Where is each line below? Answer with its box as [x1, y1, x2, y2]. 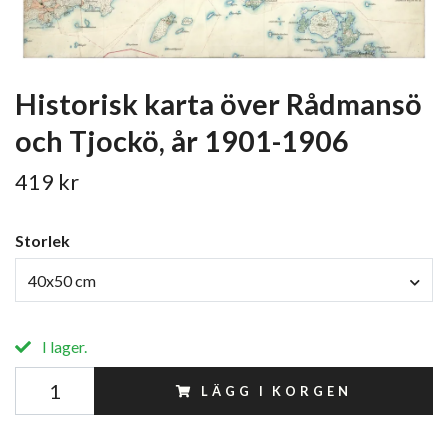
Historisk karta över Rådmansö [15, 87, 422, 122]
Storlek [15, 231, 70, 251]
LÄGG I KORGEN [201, 382, 352, 399]
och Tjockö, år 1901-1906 [15, 124, 349, 159]
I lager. [39, 336, 87, 356]
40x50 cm [28, 270, 96, 290]
